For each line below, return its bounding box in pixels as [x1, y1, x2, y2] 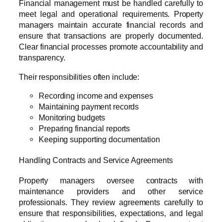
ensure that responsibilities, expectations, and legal [19, 209, 203, 218]
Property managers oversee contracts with [19, 176, 203, 185]
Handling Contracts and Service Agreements [19, 155, 173, 165]
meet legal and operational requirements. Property [19, 9, 203, 19]
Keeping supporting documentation [39, 134, 160, 144]
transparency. [19, 53, 65, 62]
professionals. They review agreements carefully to [19, 198, 203, 207]
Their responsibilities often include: [19, 72, 140, 81]
